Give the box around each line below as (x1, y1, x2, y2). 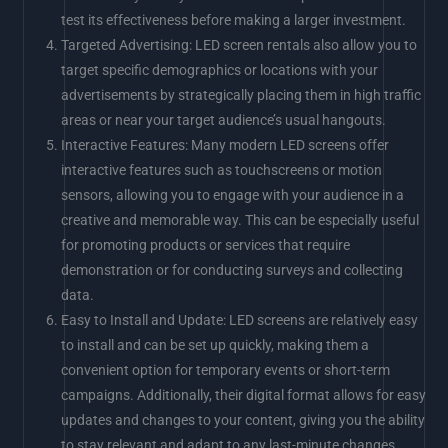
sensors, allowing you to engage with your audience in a (61, 187, 405, 204)
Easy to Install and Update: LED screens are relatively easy (61, 312, 419, 329)
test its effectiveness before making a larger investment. (61, 12, 407, 29)
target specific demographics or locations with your (61, 62, 379, 79)
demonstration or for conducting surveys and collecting (61, 262, 404, 279)
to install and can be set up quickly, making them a (61, 337, 370, 354)
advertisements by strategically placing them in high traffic (61, 87, 422, 104)
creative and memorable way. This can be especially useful (61, 212, 420, 229)
